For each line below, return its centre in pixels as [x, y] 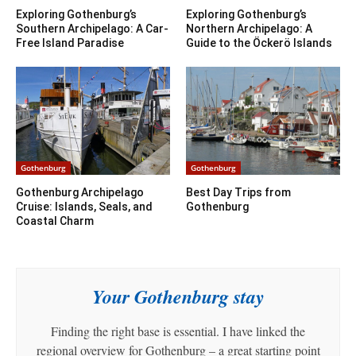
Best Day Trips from [238, 193]
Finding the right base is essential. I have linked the [178, 331]
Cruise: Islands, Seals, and [84, 207]
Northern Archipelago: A [249, 29]
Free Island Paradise [70, 43]
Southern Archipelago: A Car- [92, 29]
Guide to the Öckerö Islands [259, 43]
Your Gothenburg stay [178, 297]
